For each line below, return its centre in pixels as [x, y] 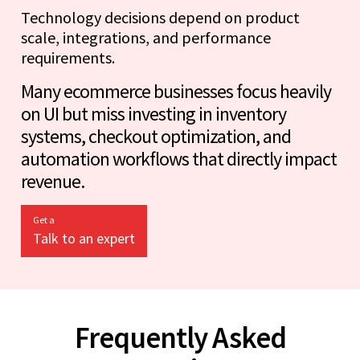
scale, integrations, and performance [146, 37]
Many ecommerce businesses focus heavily [176, 91]
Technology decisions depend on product [160, 17]
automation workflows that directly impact [179, 158]
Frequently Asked [180, 337]
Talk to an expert [84, 238]
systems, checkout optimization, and [156, 136]
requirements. [68, 57]
